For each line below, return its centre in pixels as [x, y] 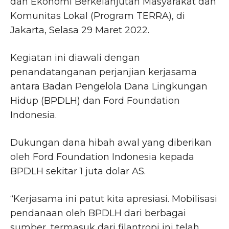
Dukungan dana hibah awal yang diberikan [111, 142]
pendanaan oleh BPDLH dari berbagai [98, 213]
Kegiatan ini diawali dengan [75, 58]
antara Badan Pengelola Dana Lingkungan [109, 86]
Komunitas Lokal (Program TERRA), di [98, 16]
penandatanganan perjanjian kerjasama [104, 72]
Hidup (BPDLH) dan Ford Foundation [95, 100]
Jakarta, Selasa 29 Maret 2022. [80, 30]
